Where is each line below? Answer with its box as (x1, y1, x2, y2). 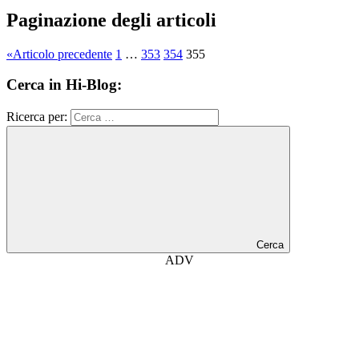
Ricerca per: (6, 110, 67, 123)
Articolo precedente (13, 46, 112, 61)
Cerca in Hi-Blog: (6, 76, 122, 94)
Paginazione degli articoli (6, 9, 216, 30)
